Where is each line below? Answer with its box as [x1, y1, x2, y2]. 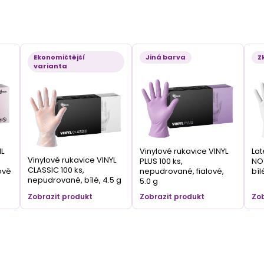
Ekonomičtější [34, 52, 85, 62]
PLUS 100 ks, [140, 156, 183, 167]
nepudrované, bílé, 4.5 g [28, 174, 122, 186]
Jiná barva [146, 52, 186, 62]
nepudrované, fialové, [140, 166, 225, 177]
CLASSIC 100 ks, [28, 164, 85, 176]
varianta [34, 61, 68, 71]
